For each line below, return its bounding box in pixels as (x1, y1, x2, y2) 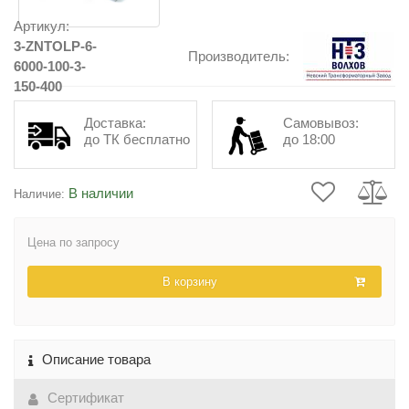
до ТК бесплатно (84, 131, 191, 147)
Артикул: (14, 18, 69, 34)
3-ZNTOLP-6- (14, 38, 97, 54)
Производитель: (188, 48, 290, 64)
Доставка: (84, 115, 147, 131)
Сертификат (47, 390, 124, 405)
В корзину (162, 275, 217, 288)
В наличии (68, 184, 133, 201)
